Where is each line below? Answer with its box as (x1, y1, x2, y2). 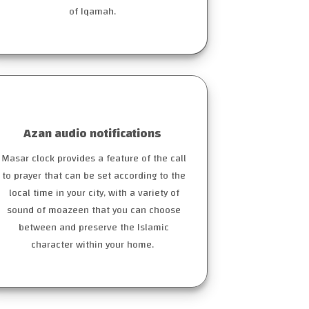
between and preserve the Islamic (19, 218, 169, 237)
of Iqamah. (69, 2, 119, 21)
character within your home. (31, 235, 157, 255)
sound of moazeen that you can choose (7, 201, 181, 220)
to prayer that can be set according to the (2, 166, 186, 186)
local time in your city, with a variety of (8, 183, 179, 203)
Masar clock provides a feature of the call (1, 149, 186, 168)
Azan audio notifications (23, 122, 164, 146)
